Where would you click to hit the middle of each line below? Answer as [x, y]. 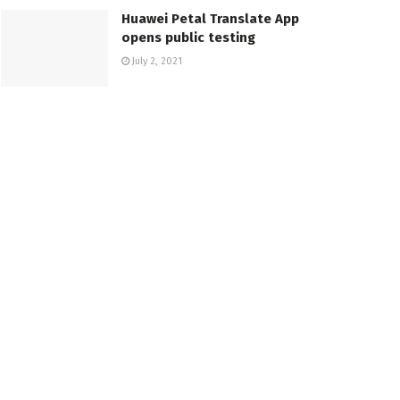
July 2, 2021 [156, 62]
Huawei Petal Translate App [210, 19]
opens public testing [188, 38]
